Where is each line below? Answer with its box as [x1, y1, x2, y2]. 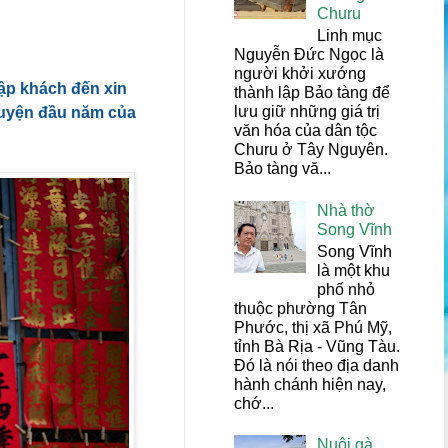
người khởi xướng [234, 65, 366, 83]
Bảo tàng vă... [234, 160, 331, 178]
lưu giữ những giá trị [234, 103, 380, 121]
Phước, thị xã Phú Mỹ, [234, 318, 392, 336]
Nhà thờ [317, 201, 376, 219]
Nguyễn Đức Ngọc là [234, 46, 384, 64]
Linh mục [317, 27, 383, 45]
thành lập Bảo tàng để [234, 84, 390, 102]
